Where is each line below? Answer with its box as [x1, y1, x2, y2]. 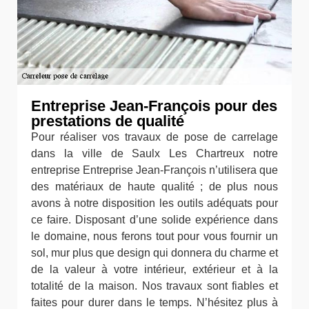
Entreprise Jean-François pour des [31, 97, 277, 114]
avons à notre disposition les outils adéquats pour [31, 197, 278, 209]
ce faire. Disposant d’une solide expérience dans [31, 214, 278, 226]
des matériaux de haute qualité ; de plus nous [31, 181, 278, 192]
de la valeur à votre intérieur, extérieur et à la [31, 263, 278, 275]
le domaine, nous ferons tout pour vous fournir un [31, 230, 278, 242]
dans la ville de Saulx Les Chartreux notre [31, 148, 278, 159]
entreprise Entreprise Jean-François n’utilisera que [31, 164, 278, 176]
